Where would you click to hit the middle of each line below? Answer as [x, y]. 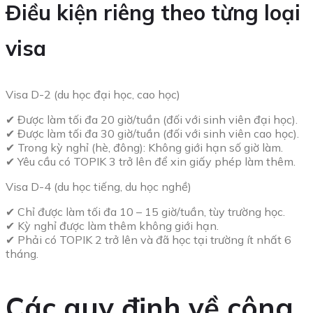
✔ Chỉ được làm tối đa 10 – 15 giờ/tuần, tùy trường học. [145, 211]
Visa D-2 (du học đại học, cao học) [93, 94]
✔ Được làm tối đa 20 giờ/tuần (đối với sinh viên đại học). [152, 119]
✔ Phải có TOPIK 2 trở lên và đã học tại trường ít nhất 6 [148, 239]
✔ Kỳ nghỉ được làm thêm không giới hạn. [112, 225]
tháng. [22, 253]
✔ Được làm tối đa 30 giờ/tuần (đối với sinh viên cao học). [152, 133]
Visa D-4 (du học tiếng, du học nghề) [99, 186]
